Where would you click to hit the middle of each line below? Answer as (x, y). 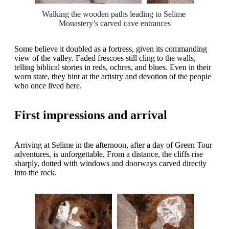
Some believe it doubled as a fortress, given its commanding (111, 49)
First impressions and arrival (91, 115)
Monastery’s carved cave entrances (114, 23)
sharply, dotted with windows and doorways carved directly (110, 164)
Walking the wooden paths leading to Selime (113, 14)
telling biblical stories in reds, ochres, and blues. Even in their (113, 67)
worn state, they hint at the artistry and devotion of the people (113, 76)
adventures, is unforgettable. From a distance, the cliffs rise (109, 154)
